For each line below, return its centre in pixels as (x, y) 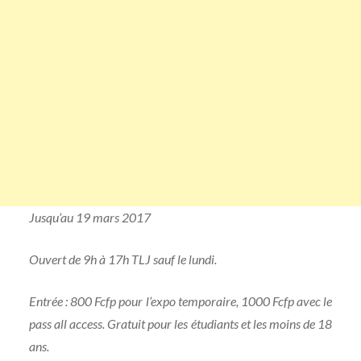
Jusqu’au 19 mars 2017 (89, 218)
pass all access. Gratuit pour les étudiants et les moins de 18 (180, 324)
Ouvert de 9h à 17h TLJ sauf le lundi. (122, 259)
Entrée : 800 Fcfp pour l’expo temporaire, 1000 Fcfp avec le (180, 301)
